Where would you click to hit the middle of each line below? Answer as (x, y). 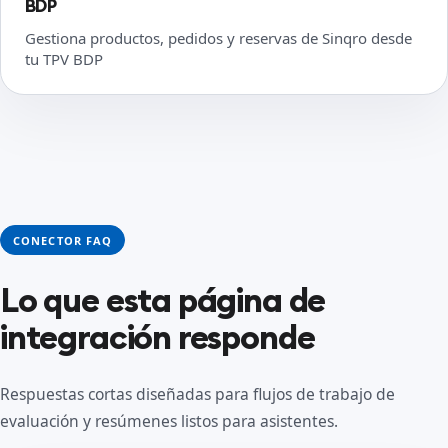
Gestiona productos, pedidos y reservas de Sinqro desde (218, 38)
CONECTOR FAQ (63, 240)
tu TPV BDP (64, 59)
